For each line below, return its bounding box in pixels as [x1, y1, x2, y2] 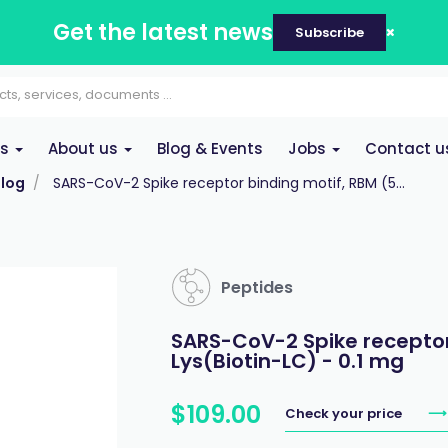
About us [48, 138, 122, 159]
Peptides [220, 275, 293, 299]
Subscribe [295, 23, 364, 42]
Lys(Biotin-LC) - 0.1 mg [170, 347, 404, 375]
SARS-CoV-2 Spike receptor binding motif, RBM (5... [53, 173, 405, 193]
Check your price [284, 404, 405, 423]
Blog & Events [157, 138, 263, 159]
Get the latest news [53, 17, 273, 48]
